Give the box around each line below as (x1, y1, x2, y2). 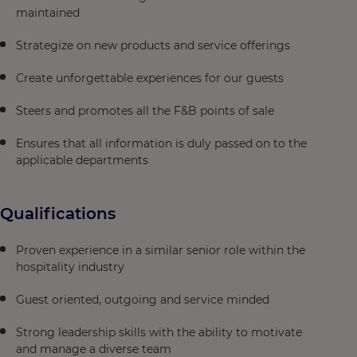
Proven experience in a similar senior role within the (16, 243, 305, 257)
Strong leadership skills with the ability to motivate (16, 325, 302, 339)
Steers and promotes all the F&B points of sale (16, 104, 274, 118)
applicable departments (16, 153, 148, 167)
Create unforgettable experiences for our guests (16, 71, 284, 85)
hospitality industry (16, 260, 124, 274)
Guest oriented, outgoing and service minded (16, 292, 269, 307)
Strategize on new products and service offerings (16, 38, 290, 53)
